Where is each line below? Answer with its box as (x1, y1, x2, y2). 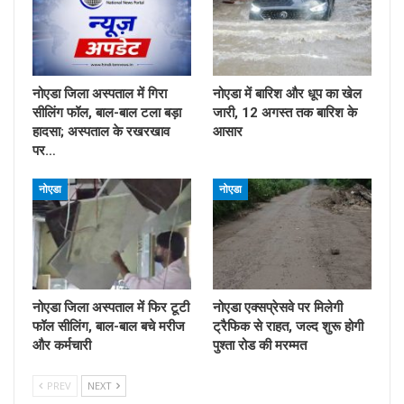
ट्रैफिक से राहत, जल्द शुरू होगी (213, 317, 363, 335)
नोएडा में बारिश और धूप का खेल (213, 85, 362, 102)
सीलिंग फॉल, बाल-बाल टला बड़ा (32, 104, 181, 121)
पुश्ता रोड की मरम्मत (213, 336, 307, 353)
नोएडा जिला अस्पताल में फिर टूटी (32, 298, 189, 316)
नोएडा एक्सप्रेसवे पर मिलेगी (213, 298, 343, 316)
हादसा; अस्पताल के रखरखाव (32, 123, 170, 140)
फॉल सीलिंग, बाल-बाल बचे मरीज (32, 317, 185, 335)
